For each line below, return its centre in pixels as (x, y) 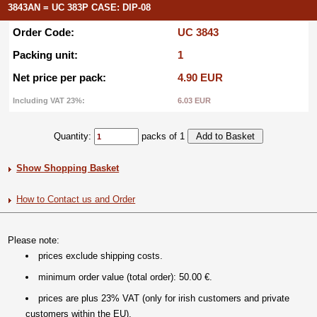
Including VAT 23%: (48, 100)
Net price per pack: (59, 77)
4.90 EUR (200, 77)
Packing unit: (45, 55)
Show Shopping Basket (68, 168)
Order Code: (43, 32)
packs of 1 (163, 136)
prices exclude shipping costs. (101, 256)
